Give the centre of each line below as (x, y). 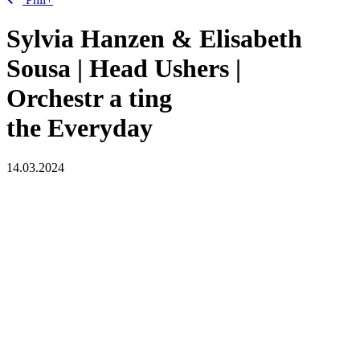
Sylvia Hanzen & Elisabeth (154, 39)
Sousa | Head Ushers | (124, 69)
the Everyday (80, 128)
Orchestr (58, 98)
